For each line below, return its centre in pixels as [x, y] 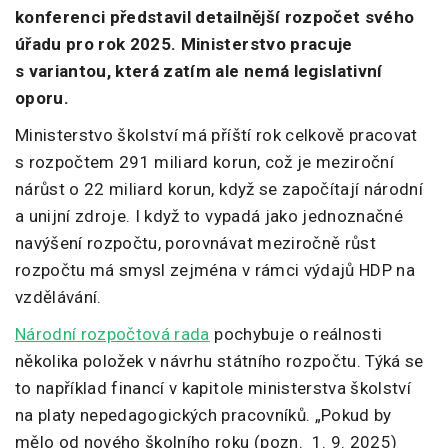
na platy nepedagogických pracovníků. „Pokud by [203, 415]
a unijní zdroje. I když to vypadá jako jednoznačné [209, 216]
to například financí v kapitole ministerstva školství [213, 388]
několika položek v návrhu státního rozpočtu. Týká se [219, 361]
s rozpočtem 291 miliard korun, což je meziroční [204, 162]
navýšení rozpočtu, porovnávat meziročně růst [195, 243]
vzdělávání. [61, 297]
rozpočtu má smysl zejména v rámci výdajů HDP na [215, 270]
